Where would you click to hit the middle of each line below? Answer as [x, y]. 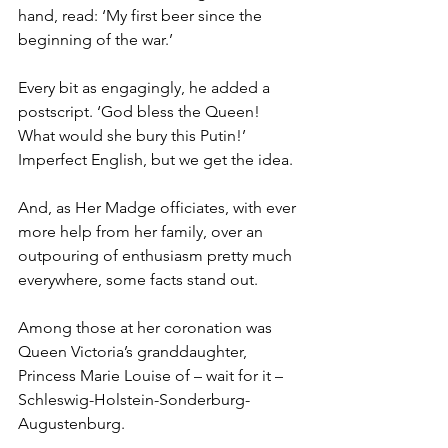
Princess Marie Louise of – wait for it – [152, 376]
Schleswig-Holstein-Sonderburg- [134, 400]
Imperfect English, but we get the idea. [155, 160]
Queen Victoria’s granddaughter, [134, 352]
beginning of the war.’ [95, 40]
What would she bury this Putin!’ [134, 136]
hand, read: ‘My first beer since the [142, 16]
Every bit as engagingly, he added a [146, 88]
